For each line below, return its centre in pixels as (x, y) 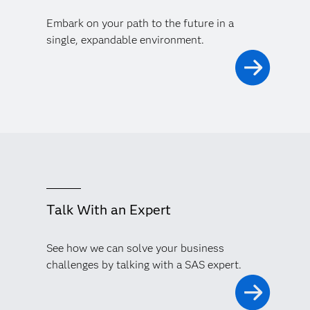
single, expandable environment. (125, 40)
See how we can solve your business (135, 248)
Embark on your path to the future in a (140, 24)
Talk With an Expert (108, 210)
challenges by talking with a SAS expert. (144, 265)
